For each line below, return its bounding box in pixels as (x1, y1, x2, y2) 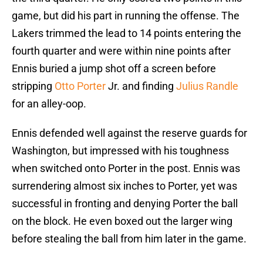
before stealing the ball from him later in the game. (12, 232, 247, 245)
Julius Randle (176, 80, 238, 93)
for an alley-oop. (12, 97, 86, 110)
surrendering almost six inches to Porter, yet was (12, 180, 237, 193)
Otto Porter (55, 80, 106, 93)
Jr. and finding (106, 80, 176, 93)
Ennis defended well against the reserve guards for (12, 127, 247, 140)
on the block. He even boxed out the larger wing (12, 215, 232, 228)
